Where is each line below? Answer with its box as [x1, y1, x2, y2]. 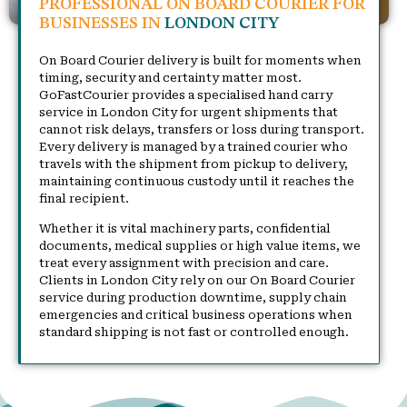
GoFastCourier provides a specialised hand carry [39, 88, 333, 103]
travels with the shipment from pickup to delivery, [39, 157, 348, 172]
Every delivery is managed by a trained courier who [39, 140, 348, 154]
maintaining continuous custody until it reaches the [39, 174, 354, 189]
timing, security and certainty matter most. [39, 71, 302, 85]
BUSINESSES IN [39, 15, 164, 33]
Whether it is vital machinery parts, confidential [39, 222, 331, 236]
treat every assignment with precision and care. [39, 256, 329, 271]
